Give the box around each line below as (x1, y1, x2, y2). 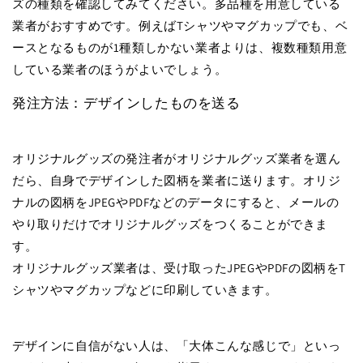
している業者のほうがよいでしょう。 (12, 61, 228, 77)
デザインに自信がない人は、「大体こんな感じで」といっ (12, 337, 341, 353)
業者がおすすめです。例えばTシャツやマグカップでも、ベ (12, 17, 348, 33)
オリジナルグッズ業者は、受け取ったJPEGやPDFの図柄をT (12, 259, 347, 275)
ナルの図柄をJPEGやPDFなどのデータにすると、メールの (12, 194, 340, 210)
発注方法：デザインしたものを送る (12, 93, 241, 112)
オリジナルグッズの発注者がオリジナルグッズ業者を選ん (12, 150, 341, 166)
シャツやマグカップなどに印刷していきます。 (12, 281, 278, 297)
